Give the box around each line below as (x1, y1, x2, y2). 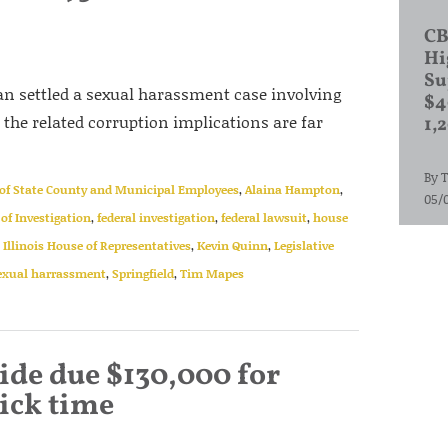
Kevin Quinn (197, 237, 268, 254)
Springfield (112, 265, 174, 282)
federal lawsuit (221, 209, 307, 226)
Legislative (274, 237, 334, 254)
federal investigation (97, 209, 215, 226)
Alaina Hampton (245, 181, 340, 198)
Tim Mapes (180, 265, 244, 282)
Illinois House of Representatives (3, 237, 191, 254)
